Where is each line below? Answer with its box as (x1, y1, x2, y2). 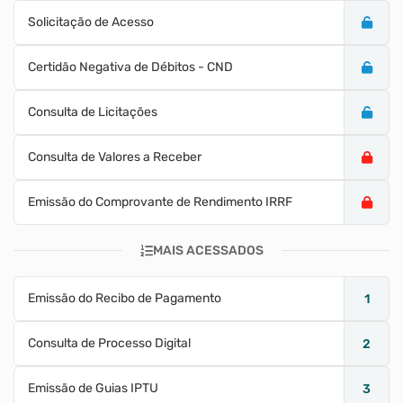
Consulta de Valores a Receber (28, 149, 201, 165)
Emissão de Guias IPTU (28, 381, 158, 396)
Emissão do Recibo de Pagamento (28, 291, 221, 306)
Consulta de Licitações (28, 104, 157, 120)
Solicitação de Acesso (28, 14, 154, 30)
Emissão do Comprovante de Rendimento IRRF (28, 194, 292, 210)
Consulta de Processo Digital (28, 336, 191, 351)
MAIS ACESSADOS (152, 243, 264, 258)
